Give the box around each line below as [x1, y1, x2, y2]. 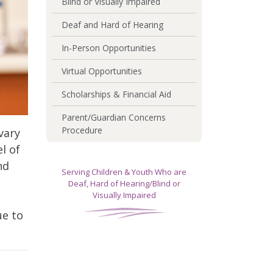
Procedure [62, 124, 102, 136]
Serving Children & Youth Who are [62, 166, 186, 178]
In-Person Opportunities [62, 42, 156, 54]
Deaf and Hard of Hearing [62, 19, 163, 31]
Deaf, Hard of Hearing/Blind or [68, 178, 180, 190]
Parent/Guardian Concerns [62, 112, 166, 124]
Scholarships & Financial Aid [62, 88, 171, 101]
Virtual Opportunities [62, 65, 142, 77]
